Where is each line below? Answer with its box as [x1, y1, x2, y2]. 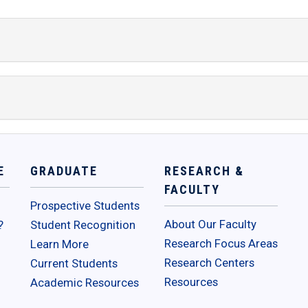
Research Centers [164, 256, 254, 270]
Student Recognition [30, 218, 135, 232]
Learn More [30, 237, 89, 252]
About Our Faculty [164, 217, 256, 232]
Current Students [30, 256, 118, 271]
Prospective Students [30, 199, 140, 213]
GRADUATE [30, 164, 98, 179]
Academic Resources [30, 276, 139, 290]
